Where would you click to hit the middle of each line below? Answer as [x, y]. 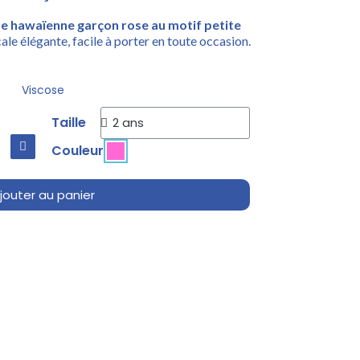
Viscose [43, 90]
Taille [68, 122]
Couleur [77, 150]
